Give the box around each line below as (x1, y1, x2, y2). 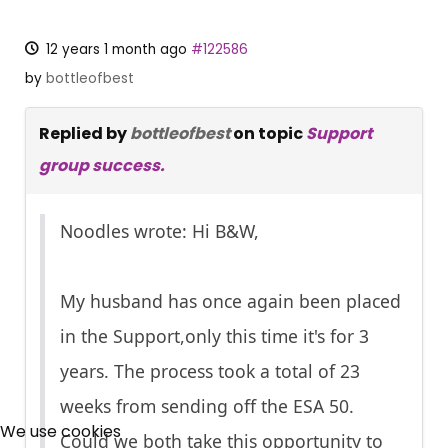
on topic (230, 122, 306, 146)
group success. (39, 154, 165, 178)
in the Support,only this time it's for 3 (60, 324, 369, 349)
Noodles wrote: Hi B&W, (60, 219, 259, 244)
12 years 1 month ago (46, 40, 188, 60)
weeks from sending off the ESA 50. (60, 394, 354, 419)
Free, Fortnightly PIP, (98, 405, 350, 438)
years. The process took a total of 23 (60, 359, 360, 384)
